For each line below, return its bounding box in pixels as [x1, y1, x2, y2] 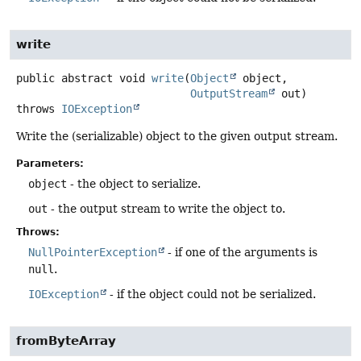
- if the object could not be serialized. [106, 287, 316, 301]
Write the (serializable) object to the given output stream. [16, 130, 338, 143]
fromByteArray [16, 333, 116, 348]
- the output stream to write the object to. [48, 201, 285, 215]
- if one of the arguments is [164, 245, 317, 259]
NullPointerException [28, 245, 157, 259]
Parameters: [16, 157, 84, 169]
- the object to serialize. [67, 176, 201, 190]
